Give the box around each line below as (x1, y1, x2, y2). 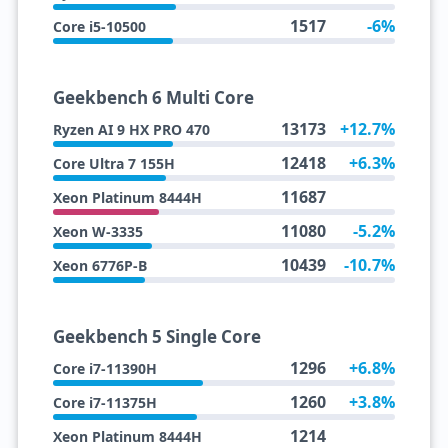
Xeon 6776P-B (52, 256, 147, 275)
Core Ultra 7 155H (52, 154, 175, 173)
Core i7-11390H (52, 359, 157, 378)
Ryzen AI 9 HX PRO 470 (52, 120, 210, 139)
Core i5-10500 (52, 17, 146, 36)
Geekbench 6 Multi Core (52, 86, 254, 109)
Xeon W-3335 (52, 222, 143, 241)
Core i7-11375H (52, 393, 157, 412)
